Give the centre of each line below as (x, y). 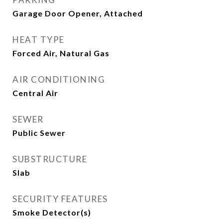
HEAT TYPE (39, 40)
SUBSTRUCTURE (50, 159)
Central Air (35, 93)
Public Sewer (39, 133)
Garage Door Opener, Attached (78, 13)
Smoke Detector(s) (52, 212)
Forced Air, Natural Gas (61, 53)
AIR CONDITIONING (59, 79)
